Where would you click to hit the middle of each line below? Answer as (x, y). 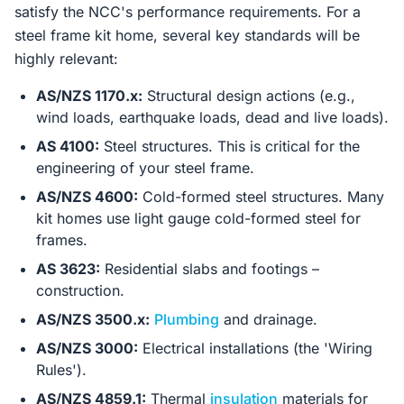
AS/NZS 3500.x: (93, 319)
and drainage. (268, 319)
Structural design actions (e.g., (249, 96)
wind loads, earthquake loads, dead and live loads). (212, 117)
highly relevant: (66, 59)
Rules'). (61, 370)
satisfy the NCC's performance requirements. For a (188, 12)
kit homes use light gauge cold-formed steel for (198, 218)
